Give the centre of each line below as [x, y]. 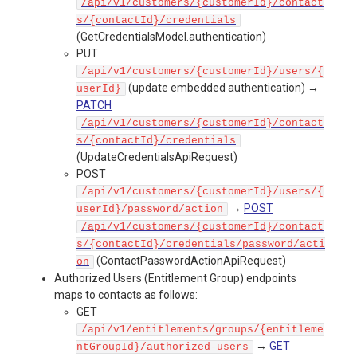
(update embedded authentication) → [222, 88]
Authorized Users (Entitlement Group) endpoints [175, 279]
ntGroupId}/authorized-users [163, 347]
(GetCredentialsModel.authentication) [171, 37]
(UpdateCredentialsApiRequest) [157, 157]
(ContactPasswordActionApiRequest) [190, 261]
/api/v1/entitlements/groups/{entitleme [202, 330]
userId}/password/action [150, 210]
